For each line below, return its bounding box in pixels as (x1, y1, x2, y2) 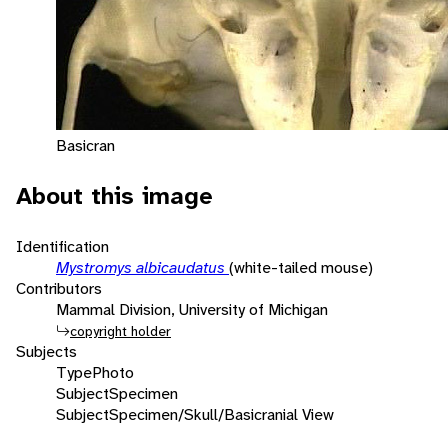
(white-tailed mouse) (229, 256, 373, 278)
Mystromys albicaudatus (56, 256, 229, 278)
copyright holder (70, 321, 171, 340)
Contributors (16, 277, 102, 299)
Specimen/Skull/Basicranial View (109, 403, 334, 425)
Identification (16, 235, 109, 257)
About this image (16, 179, 213, 212)
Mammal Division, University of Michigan (56, 298, 328, 320)
